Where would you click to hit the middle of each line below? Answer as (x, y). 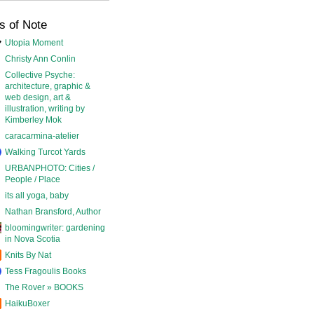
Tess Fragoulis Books (46, 271)
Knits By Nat (28, 255)
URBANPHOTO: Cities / (50, 168)
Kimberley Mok (33, 120)
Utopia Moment (34, 42)
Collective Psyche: (40, 75)
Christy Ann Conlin (40, 59)
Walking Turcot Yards (45, 152)
